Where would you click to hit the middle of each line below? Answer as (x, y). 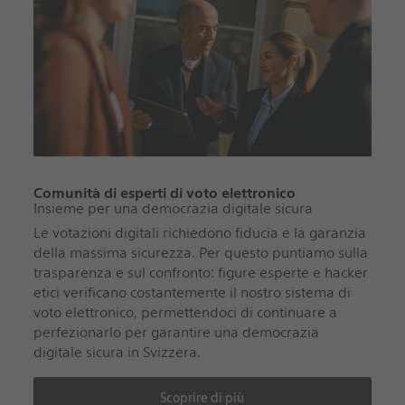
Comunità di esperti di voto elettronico (164, 193)
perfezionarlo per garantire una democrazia (176, 332)
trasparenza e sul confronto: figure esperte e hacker (200, 272)
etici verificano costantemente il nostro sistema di (192, 292)
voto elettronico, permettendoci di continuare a (185, 312)
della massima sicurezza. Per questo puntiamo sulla (200, 252)
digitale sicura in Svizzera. (118, 352)
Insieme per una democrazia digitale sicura (173, 208)
